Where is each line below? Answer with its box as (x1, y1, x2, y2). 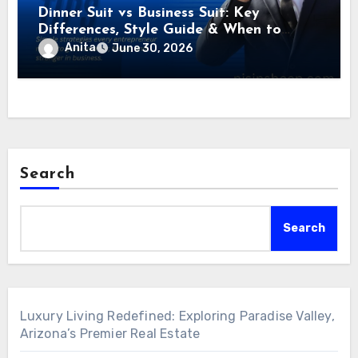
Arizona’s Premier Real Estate (19, 325, 201, 341)
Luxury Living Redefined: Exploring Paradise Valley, (19, 308, 335, 324)
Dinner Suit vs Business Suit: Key (38, 5, 261, 21)
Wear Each (38, 38, 112, 54)
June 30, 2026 (112, 41, 193, 55)
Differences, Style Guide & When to (38, 22, 282, 38)
